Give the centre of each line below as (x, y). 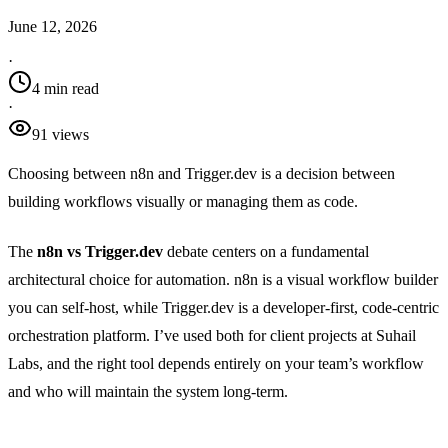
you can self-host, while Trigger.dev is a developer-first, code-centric (223, 308)
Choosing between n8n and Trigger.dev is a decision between (201, 173)
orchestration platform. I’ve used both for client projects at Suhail (212, 336)
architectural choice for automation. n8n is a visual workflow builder (223, 280)
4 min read (65, 88)
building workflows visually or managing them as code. (183, 201)
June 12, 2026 (52, 26)
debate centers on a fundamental (266, 252)
